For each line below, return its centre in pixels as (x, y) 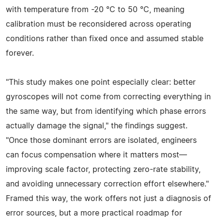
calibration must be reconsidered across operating (99, 24)
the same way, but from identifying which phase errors (106, 111)
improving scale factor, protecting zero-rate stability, (103, 169)
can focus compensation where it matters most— (96, 155)
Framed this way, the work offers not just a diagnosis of (108, 198)
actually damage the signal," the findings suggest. (97, 126)
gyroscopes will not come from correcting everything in (108, 97)
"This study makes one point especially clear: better (101, 82)
